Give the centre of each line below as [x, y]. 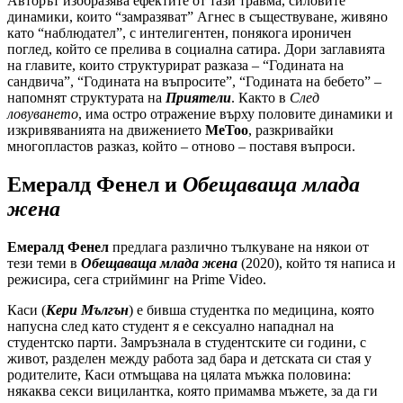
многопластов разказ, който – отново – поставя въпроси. [181, 147]
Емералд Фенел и [95, 185]
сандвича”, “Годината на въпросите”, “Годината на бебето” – [194, 82]
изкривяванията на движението [106, 130]
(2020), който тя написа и [317, 264]
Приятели [198, 98]
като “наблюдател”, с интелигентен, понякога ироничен [179, 33]
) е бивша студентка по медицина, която [251, 310]
